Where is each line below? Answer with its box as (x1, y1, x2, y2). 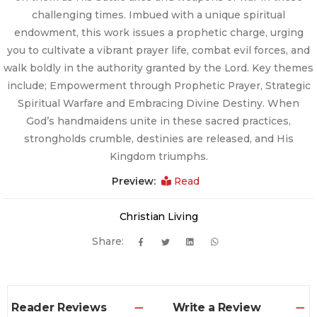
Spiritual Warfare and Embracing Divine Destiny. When (18, 98, 299, 110)
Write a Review (172, 301, 261, 315)
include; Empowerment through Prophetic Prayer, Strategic (6, 80, 311, 92)
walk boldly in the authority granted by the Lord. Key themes (4, 62, 313, 74)
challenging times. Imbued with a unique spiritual (32, 9, 285, 21)
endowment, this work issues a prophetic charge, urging (13, 27, 304, 39)
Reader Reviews (11, 301, 107, 315)
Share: (91, 236, 124, 248)
